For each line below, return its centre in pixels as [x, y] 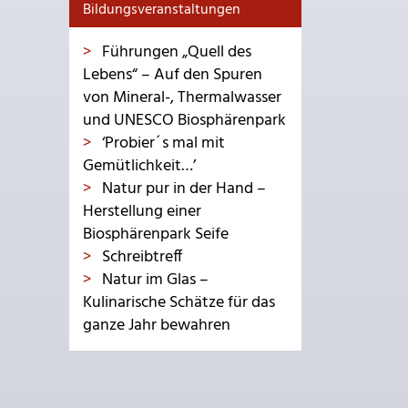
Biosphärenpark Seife [156, 235]
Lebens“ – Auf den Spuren [173, 75]
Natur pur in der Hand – [182, 189]
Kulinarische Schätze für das [179, 303]
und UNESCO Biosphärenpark [184, 121]
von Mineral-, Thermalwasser [182, 98]
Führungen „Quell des [175, 52]
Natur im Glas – [153, 280]
